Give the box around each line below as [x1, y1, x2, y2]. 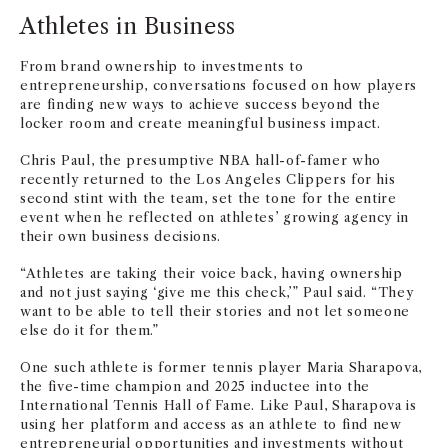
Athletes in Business [20, 13, 236, 41]
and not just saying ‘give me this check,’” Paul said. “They [20, 284, 414, 301]
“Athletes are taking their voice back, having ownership [20, 265, 403, 282]
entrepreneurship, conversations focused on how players [20, 77, 418, 94]
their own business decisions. [20, 228, 221, 245]
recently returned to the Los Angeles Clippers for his [20, 171, 396, 188]
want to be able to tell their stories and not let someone [20, 303, 411, 320]
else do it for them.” [20, 322, 159, 339]
